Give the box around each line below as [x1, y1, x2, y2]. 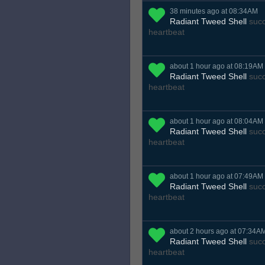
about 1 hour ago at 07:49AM [170, 172, 263, 181]
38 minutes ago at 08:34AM [170, 7, 258, 16]
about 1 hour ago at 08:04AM [170, 117, 263, 126]
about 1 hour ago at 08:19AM [170, 62, 263, 71]
